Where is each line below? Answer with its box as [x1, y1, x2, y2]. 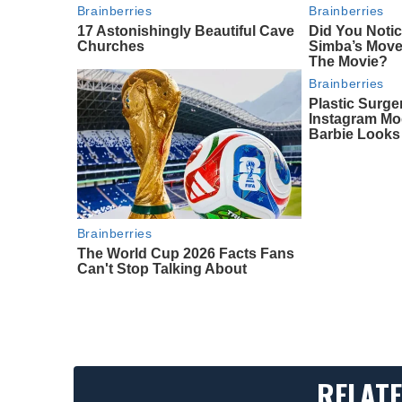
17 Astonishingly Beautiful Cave [76, 23, 294, 39]
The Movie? [309, 54, 389, 70]
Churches [76, 39, 144, 55]
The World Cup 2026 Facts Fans [76, 246, 294, 262]
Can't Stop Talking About [76, 261, 247, 277]
